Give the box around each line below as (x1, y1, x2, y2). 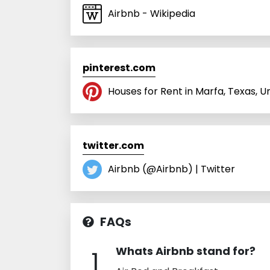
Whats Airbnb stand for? (116, 243, 256, 259)
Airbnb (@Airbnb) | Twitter (108, 162, 235, 176)
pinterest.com (83, 60, 155, 75)
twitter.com (83, 138, 144, 152)
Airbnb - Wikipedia (108, 6, 195, 20)
